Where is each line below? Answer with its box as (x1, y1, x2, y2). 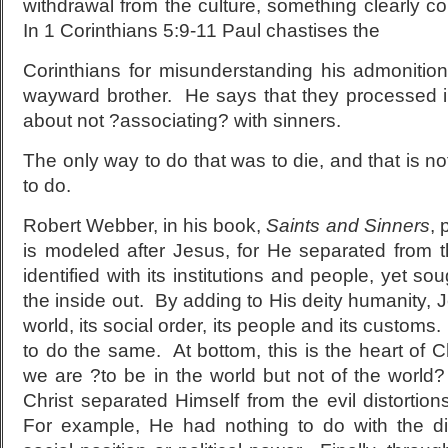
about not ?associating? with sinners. (23, 110, 341, 131)
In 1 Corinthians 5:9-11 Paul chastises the (23, 20, 380, 41)
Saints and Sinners (266, 215, 430, 236)
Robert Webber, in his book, (23, 215, 267, 236)
